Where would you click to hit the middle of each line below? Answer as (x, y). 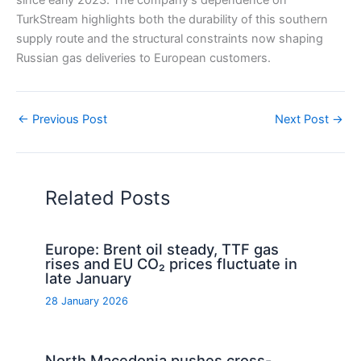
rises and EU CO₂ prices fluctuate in (172, 264)
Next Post (303, 120)
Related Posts (108, 197)
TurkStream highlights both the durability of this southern (172, 20)
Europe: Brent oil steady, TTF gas (162, 249)
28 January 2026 (87, 301)
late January (89, 278)
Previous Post (68, 120)
